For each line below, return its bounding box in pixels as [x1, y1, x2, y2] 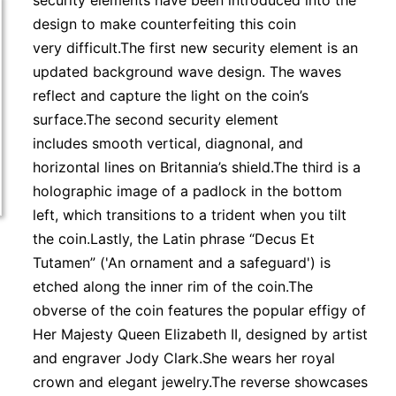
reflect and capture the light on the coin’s [33, 87, 309, 104]
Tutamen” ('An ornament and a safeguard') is [33, 254, 331, 271]
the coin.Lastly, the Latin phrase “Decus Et [33, 230, 316, 247]
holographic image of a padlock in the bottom [33, 182, 343, 200]
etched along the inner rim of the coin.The [33, 278, 314, 295]
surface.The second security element [33, 110, 279, 128]
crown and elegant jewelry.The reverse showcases [33, 373, 369, 391]
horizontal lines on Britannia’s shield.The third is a [33, 158, 362, 176]
